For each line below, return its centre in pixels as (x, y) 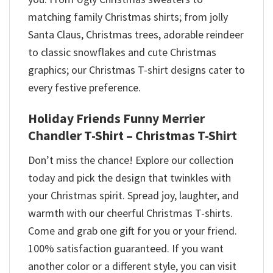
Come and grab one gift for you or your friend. (133, 231)
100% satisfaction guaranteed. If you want (126, 249)
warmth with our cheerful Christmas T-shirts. (130, 213)
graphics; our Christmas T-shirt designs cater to (136, 70)
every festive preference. (84, 88)
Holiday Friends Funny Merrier (116, 119)
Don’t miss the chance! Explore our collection (131, 160)
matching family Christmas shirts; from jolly (128, 17)
